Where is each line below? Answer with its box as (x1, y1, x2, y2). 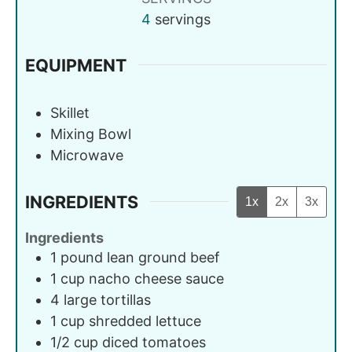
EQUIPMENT (25, 54, 126, 75)
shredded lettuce (89, 312, 201, 329)
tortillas (101, 291, 151, 308)
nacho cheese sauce (89, 269, 224, 287)
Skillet (50, 104, 90, 121)
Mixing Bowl (50, 125, 131, 142)
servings (155, 10, 211, 27)
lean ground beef (107, 248, 220, 266)
